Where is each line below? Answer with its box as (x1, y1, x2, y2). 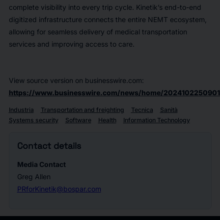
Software (65, 116, 91, 124)
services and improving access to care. (8, 39, 135, 48)
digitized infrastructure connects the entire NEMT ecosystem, (8, 15, 207, 24)
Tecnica (131, 106, 153, 113)
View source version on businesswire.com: (8, 76, 144, 84)
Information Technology (123, 116, 190, 124)
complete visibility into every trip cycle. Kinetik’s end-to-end (8, 2, 201, 11)
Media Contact (17, 160, 66, 168)
